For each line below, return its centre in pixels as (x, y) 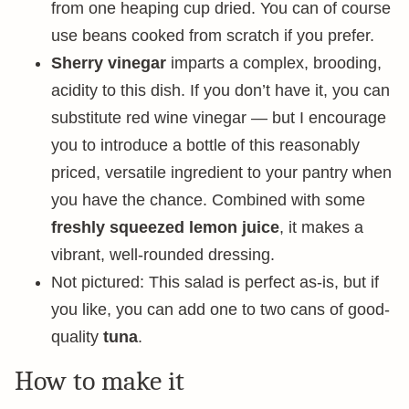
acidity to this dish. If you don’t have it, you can (220, 91)
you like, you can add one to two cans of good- (220, 310)
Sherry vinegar (109, 63)
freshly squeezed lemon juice (165, 228)
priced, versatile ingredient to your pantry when (221, 173)
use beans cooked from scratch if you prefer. (213, 36)
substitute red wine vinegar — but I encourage (219, 118)
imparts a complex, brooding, (274, 63)
